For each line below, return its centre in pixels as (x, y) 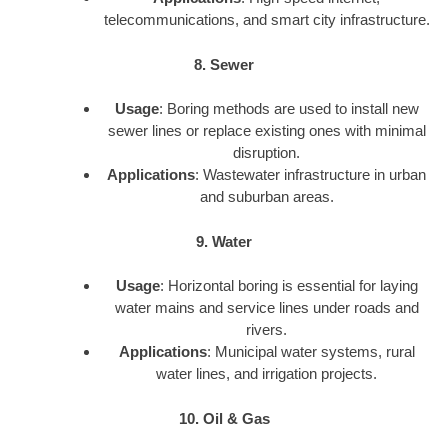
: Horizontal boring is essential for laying (288, 286)
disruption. (266, 153)
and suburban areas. (266, 197)
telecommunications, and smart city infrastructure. (266, 20)
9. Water (224, 241)
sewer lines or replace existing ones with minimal (266, 131)
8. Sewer (224, 64)
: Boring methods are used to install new (288, 109)
